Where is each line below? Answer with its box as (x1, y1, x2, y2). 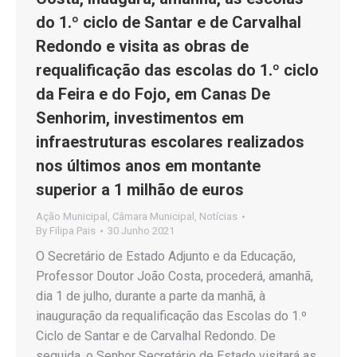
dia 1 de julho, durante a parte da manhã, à (36, 288, 265, 304)
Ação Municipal (36, 210, 108, 222)
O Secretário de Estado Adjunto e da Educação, (36, 248, 296, 264)
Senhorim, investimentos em (36, 108, 244, 127)
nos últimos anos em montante (36, 155, 261, 175)
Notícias (199, 210, 237, 222)
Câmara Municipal (112, 210, 194, 222)
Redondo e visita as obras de (36, 36, 249, 56)
